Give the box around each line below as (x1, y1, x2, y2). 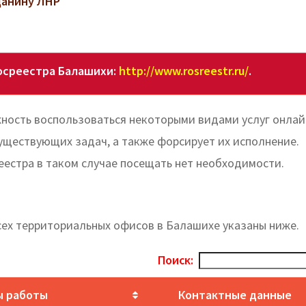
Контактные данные (178, 286, 292, 303)
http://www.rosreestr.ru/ (118, 62, 249, 79)
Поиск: (158, 251, 194, 268)
